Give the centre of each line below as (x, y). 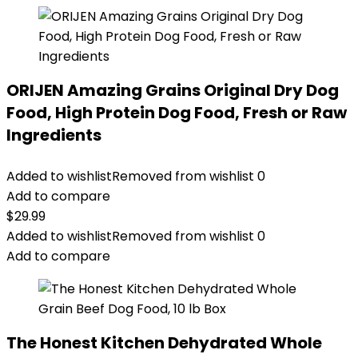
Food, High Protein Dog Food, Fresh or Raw (177, 113)
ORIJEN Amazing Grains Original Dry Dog (173, 90)
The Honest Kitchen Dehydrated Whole (164, 343)
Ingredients (54, 135)
